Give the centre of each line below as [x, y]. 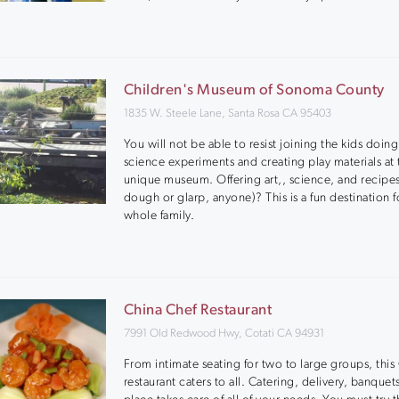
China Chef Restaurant [198, 310]
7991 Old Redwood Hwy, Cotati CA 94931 [224, 334]
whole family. [159, 216]
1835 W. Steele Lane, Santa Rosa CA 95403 [227, 114]
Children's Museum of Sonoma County [254, 90]
